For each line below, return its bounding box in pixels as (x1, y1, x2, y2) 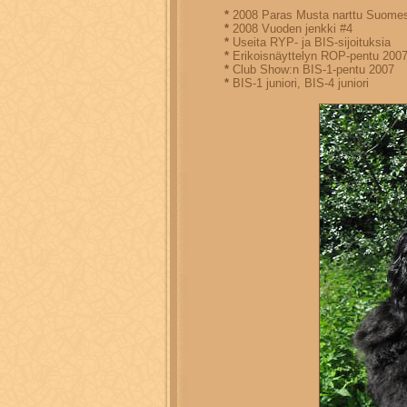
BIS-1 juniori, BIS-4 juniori (229, 76, 369, 90)
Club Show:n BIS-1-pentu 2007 (229, 63, 394, 76)
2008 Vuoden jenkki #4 (229, 22, 352, 35)
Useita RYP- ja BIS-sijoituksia (229, 35, 391, 49)
